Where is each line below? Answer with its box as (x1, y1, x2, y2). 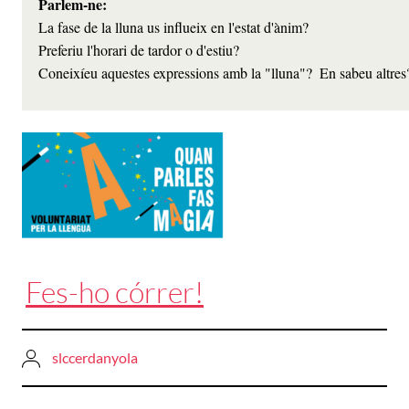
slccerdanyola (52, 348, 138, 366)
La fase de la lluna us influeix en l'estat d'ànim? (38, 16, 312, 37)
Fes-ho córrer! (26, 273, 204, 309)
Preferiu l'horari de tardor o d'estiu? (38, 39, 239, 59)
